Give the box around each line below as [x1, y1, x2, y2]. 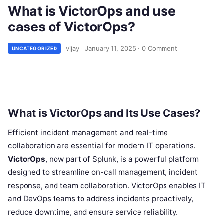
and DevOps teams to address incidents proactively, [8, 193, 193, 203]
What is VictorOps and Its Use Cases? [8, 106, 201, 119]
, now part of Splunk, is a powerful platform [45, 154, 199, 164]
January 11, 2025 [85, 44, 137, 52]
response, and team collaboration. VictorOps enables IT [8, 180, 206, 190]
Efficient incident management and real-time [8, 127, 168, 137]
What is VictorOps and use [8, 3, 176, 19]
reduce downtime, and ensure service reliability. [8, 207, 178, 217]
